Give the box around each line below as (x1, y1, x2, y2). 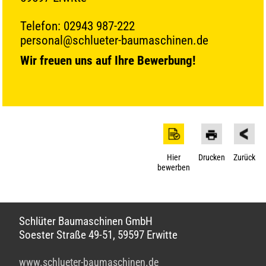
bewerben (157, 162, 190, 173)
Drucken (198, 152, 225, 163)
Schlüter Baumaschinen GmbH (19, 214, 153, 228)
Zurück (233, 152, 255, 163)
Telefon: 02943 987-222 (20, 18, 135, 33)
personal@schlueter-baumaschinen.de (20, 33, 209, 47)
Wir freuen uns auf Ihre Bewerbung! (20, 53, 196, 68)
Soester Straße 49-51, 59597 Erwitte (19, 227, 178, 242)
